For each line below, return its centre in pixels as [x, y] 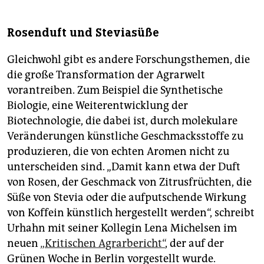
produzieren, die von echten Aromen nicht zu [118, 151]
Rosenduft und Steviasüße [83, 32]
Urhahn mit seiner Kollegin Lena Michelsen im [122, 228]
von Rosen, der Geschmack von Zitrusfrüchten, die [129, 182]
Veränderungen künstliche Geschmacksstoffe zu [125, 136]
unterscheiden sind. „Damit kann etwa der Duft [124, 166]
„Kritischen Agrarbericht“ [103, 243]
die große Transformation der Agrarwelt [106, 75]
